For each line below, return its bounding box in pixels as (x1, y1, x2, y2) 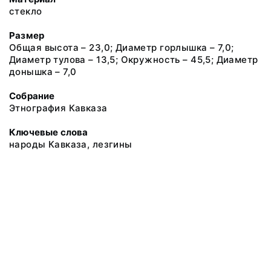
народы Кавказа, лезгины (9, 139, 132, 150)
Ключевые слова (9, 126, 88, 138)
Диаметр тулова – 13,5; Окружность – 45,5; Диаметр (9, 54, 258, 65)
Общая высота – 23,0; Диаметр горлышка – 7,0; (9, 42, 234, 53)
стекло (9, 5, 42, 17)
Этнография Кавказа (9, 102, 108, 114)
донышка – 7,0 (9, 66, 77, 77)
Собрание (9, 90, 55, 102)
